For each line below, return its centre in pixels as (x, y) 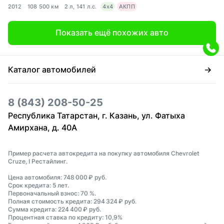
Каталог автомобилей (52, 69)
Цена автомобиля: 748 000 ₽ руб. (57, 177)
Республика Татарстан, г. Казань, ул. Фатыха (96, 116)
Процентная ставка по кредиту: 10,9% (65, 217)
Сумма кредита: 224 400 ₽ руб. (54, 209)
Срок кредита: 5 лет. (38, 185)
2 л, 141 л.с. (80, 7)
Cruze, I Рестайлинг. (38, 161)
